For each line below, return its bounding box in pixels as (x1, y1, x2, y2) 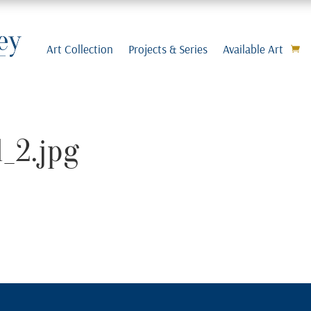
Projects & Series (128, 41, 208, 56)
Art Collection (46, 41, 113, 56)
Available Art (222, 41, 283, 56)
